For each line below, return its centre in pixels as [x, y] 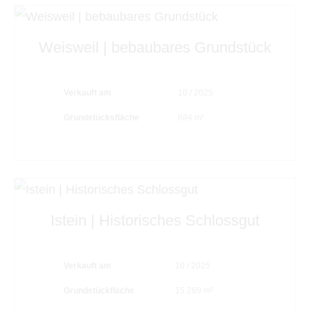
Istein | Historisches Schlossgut [155, 220]
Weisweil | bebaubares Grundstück [155, 47]
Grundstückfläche [99, 290]
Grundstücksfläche [85, 117]
